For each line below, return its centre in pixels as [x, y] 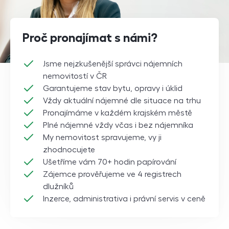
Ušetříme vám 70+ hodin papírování [110, 162]
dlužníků [58, 187]
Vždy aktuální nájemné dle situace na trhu [122, 101]
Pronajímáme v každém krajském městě [118, 113]
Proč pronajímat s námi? [90, 38]
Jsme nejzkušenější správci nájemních [113, 64]
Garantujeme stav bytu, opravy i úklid [113, 89]
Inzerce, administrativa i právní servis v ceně [124, 199]
